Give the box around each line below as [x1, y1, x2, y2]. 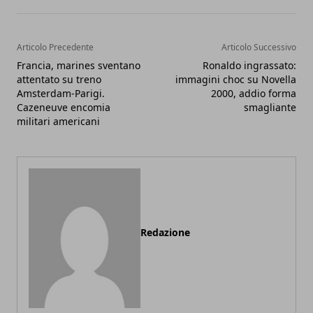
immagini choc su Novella [175, 73, 296, 87]
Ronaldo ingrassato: [203, 59, 296, 73]
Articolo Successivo [221, 41, 296, 54]
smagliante [244, 101, 296, 115]
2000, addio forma [211, 87, 296, 101]
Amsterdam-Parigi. [17, 87, 105, 101]
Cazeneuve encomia [17, 101, 110, 115]
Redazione [140, 226, 190, 240]
